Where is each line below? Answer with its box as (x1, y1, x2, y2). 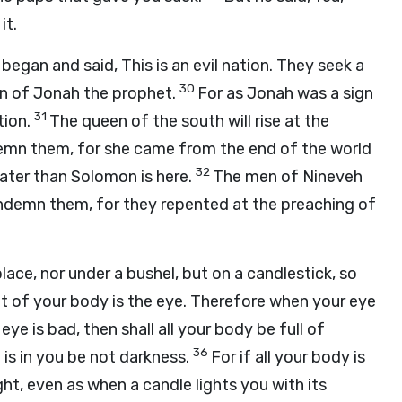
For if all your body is (211, 347, 365, 367)
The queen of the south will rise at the (49, 111, 329, 131)
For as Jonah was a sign (197, 83, 373, 103)
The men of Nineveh (213, 167, 363, 187)
